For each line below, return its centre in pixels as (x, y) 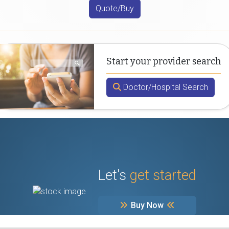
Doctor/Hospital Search (165, 87)
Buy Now (147, 205)
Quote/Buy (114, 9)
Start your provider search (164, 62)
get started (163, 176)
